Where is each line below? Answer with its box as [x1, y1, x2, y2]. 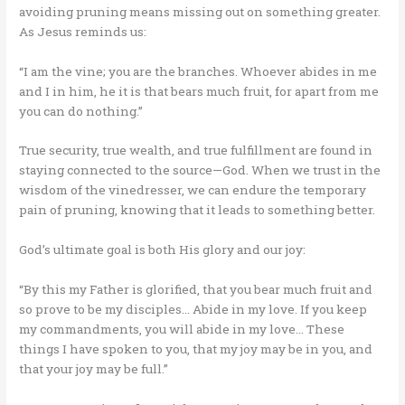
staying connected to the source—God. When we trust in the [19, 162, 381, 179]
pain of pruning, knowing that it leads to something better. [19, 202, 376, 219]
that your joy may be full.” [19, 361, 169, 378]
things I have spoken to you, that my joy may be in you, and [19, 341, 373, 358]
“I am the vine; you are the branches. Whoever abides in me [19, 62, 378, 80]
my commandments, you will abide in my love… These [19, 321, 345, 338]
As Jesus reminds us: [19, 23, 147, 40]
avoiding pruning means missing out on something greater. [19, 3, 381, 20]
